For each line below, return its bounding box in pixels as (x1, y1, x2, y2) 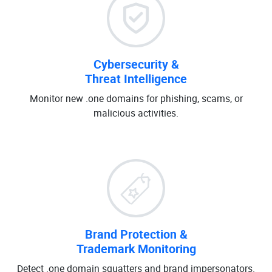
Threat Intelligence (85, 70, 187, 87)
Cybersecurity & (93, 56, 179, 72)
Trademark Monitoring (76, 240, 196, 257)
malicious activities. (93, 106, 178, 120)
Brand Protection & (84, 226, 188, 242)
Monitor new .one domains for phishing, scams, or (29, 92, 243, 105)
